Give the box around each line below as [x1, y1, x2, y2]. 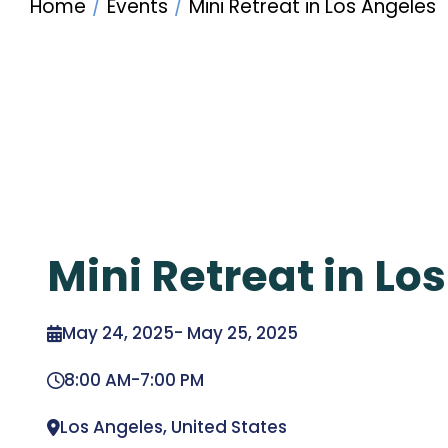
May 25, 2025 [187, 321, 298, 345]
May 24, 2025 [62, 321, 174, 345]
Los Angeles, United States [60, 415, 287, 439]
